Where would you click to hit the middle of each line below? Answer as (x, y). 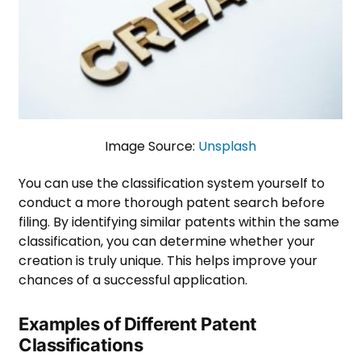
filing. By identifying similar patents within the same (179, 222)
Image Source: (151, 147)
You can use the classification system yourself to (172, 184)
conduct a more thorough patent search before (172, 203)
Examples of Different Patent (138, 324)
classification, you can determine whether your (167, 242)
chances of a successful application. (135, 280)
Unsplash (227, 147)
